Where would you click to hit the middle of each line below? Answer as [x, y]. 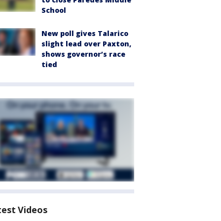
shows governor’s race [83, 54]
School [54, 10]
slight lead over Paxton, [86, 44]
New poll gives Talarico [85, 33]
